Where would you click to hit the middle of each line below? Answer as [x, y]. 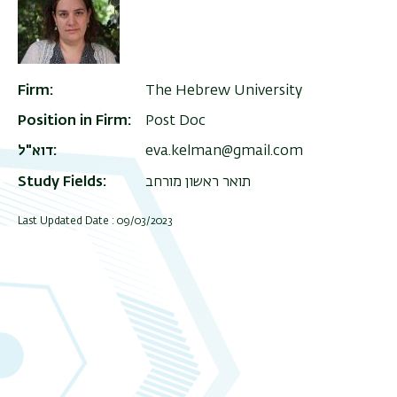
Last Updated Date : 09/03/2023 [95, 221]
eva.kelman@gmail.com [224, 152]
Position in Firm [73, 122]
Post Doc [175, 122]
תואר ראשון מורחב [198, 182]
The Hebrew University [224, 91]
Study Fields [60, 182]
